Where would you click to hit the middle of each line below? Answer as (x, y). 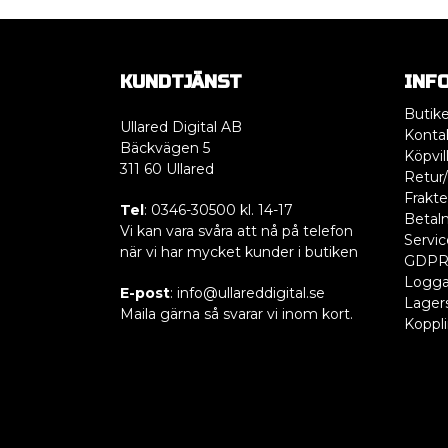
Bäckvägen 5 (165, 148)
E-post (145, 293)
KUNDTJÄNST (181, 82)
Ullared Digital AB (181, 127)
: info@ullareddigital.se (247, 293)
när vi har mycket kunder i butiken (239, 252)
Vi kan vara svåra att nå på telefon (236, 231)
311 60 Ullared (167, 169)
